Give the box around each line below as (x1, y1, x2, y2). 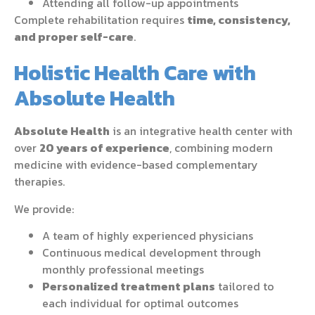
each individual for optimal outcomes (42, 295, 238, 312)
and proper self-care (14, 27, 134, 45)
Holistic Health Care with (14, 57, 256, 89)
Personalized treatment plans (42, 278, 215, 295)
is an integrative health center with (110, 122, 292, 140)
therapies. (14, 173, 65, 191)
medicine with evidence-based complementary (14, 156, 258, 174)
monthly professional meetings (42, 261, 204, 278)
